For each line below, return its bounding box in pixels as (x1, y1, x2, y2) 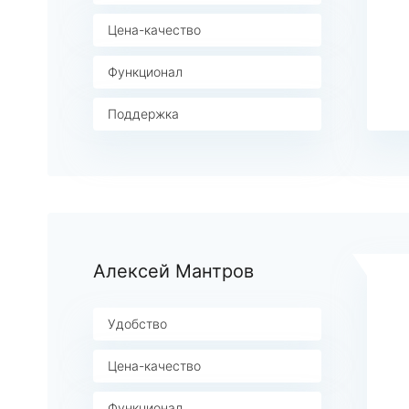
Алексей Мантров (93, 260, 254, 282)
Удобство (108, 316, 167, 331)
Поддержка (108, 106, 179, 121)
